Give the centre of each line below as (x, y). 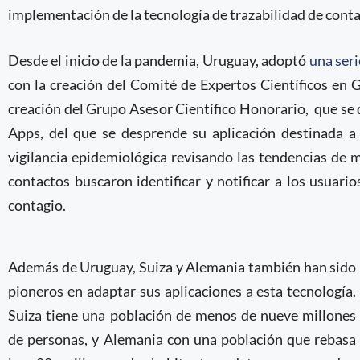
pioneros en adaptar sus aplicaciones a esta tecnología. (182, 291)
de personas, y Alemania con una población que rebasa (182, 339)
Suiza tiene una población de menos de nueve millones (182, 315)
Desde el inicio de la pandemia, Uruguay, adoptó (159, 60)
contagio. (37, 205)
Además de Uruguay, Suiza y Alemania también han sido (182, 267)
